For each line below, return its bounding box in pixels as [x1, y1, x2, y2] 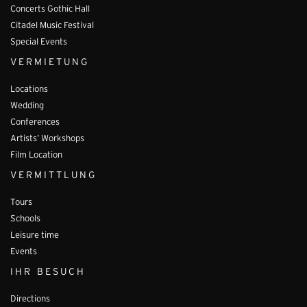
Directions [10, 295, 50, 304]
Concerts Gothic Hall [10, 5, 90, 14]
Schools [10, 214, 40, 223]
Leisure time [10, 231, 59, 240]
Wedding [10, 101, 44, 110]
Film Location [10, 151, 62, 160]
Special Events [10, 38, 67, 47]
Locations [10, 85, 48, 94]
